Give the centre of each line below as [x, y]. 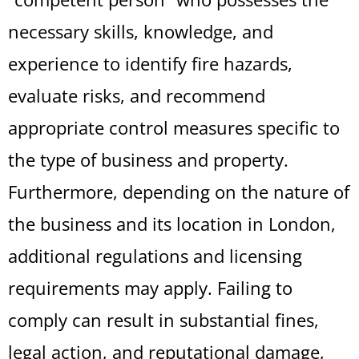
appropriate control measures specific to [174, 127]
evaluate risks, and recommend [137, 95]
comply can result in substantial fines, [163, 320]
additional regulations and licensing [155, 256]
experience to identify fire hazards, [150, 63]
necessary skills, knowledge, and [141, 31]
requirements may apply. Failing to [150, 288]
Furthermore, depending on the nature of [179, 192]
